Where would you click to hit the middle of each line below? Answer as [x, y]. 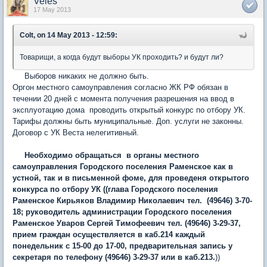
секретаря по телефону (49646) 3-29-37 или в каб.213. [114, 257]
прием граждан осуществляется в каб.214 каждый [109, 234]
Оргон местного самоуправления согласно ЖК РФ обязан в [120, 87]
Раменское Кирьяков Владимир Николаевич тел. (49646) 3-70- [132, 200]
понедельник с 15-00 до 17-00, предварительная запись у [122, 246]
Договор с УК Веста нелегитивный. [76, 132]
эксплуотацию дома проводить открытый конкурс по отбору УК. [129, 110]
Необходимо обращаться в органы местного [106, 155]
